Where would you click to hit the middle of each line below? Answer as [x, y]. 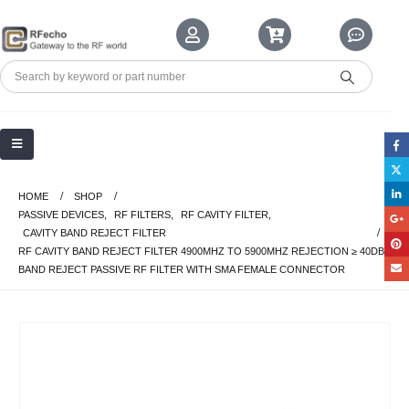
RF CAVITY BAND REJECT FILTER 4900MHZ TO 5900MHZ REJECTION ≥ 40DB [201, 251]
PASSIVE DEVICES [61, 215]
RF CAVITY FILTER [225, 215]
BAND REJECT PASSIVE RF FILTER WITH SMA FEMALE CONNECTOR [182, 269]
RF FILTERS [142, 215]
